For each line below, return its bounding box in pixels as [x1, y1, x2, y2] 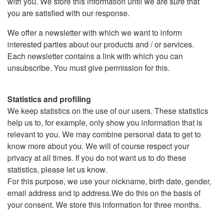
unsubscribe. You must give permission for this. [7, 62, 170, 73]
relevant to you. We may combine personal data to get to [7, 129, 201, 140]
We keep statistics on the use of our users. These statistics [7, 105, 208, 116]
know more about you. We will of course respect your [7, 140, 189, 152]
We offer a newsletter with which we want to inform [7, 27, 182, 38]
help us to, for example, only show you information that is [7, 117, 202, 128]
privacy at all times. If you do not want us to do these [7, 152, 186, 163]
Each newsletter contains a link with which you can [7, 50, 183, 62]
